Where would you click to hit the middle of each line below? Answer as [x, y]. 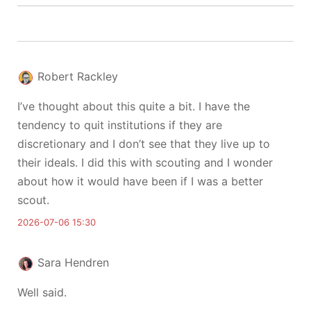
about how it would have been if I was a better [140, 181]
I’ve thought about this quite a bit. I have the [134, 106]
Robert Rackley [78, 76]
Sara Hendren [73, 262]
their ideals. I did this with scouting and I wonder [145, 162]
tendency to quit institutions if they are [120, 125]
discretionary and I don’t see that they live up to [144, 144]
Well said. [42, 292]
